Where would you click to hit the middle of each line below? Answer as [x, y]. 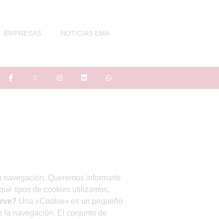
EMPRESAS [22, 33]
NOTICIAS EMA [85, 33]
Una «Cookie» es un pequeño [70, 201]
